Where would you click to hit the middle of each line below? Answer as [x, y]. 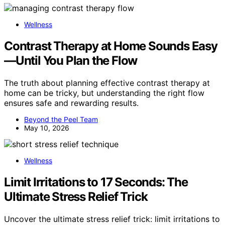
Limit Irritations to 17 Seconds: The [96, 182]
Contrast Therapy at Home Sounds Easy [111, 46]
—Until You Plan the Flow [71, 61]
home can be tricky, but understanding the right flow [104, 93]
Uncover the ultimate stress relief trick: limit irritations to [112, 219]
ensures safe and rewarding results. [71, 103]
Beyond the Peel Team [61, 120]
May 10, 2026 [47, 128]
